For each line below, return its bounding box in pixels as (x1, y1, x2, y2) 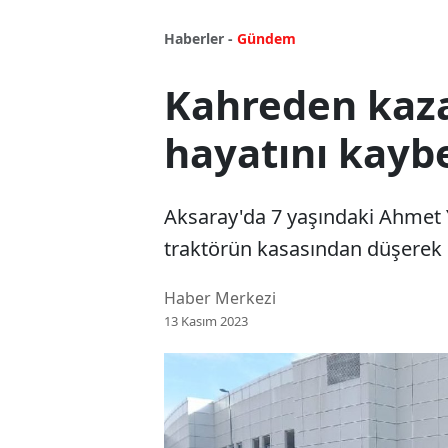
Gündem (237, 29, 296, 49)
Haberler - (164, 29, 233, 49)
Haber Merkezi (164, 287, 276, 310)
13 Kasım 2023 (164, 312, 248, 331)
